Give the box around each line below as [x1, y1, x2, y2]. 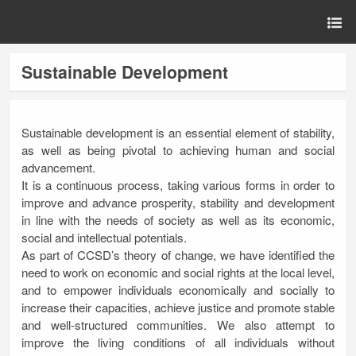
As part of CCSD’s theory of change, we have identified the [21, 246, 335, 264]
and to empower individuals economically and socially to [21, 281, 335, 299]
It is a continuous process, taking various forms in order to [21, 176, 335, 194]
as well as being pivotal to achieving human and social [21, 141, 335, 159]
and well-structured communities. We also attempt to [21, 316, 335, 334]
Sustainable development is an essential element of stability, [21, 124, 335, 141]
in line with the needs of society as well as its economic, [21, 211, 335, 229]
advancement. [21, 159, 95, 176]
